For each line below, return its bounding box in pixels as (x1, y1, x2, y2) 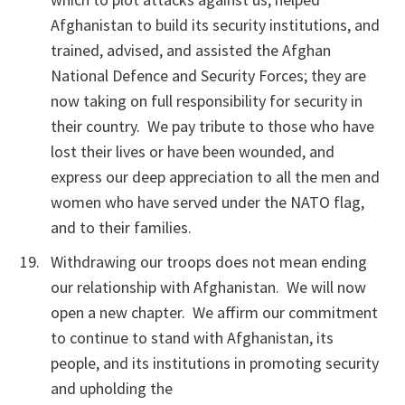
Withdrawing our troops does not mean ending (51, 251, 367, 272)
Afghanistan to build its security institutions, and (51, 14, 380, 35)
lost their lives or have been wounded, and (51, 141, 334, 162)
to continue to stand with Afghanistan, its (51, 327, 334, 348)
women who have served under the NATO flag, (51, 192, 364, 212)
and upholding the (51, 378, 173, 399)
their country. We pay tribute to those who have (51, 116, 374, 137)
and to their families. (51, 217, 192, 238)
